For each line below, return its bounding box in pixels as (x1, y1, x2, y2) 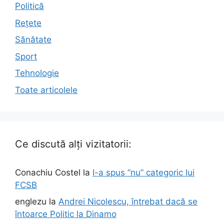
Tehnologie (15, 68, 59, 78)
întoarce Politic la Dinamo (15, 209, 116, 219)
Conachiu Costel (15, 167, 80, 177)
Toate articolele (15, 84, 77, 95)
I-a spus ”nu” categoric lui (92, 167, 194, 177)
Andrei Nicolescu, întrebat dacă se (58, 196, 197, 207)
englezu (15, 196, 46, 207)
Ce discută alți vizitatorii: (15, 137, 131, 150)
